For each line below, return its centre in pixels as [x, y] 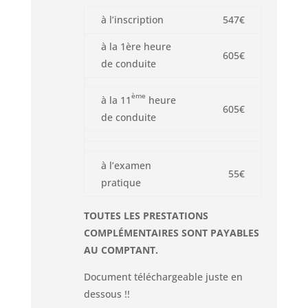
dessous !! [107, 294]
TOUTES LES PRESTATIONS [146, 216]
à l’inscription [132, 20]
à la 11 [116, 100]
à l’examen [126, 165]
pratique [121, 183]
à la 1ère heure [136, 46]
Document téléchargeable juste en [163, 277]
